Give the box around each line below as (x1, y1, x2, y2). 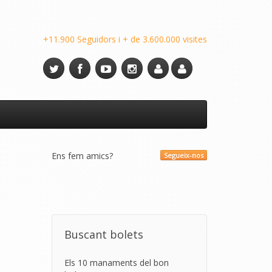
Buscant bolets (64, 227, 143, 242)
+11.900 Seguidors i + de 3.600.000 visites (43, 33, 207, 45)
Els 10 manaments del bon (64, 257, 169, 268)
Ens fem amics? (51, 150, 113, 161)
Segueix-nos (164, 151, 203, 160)
